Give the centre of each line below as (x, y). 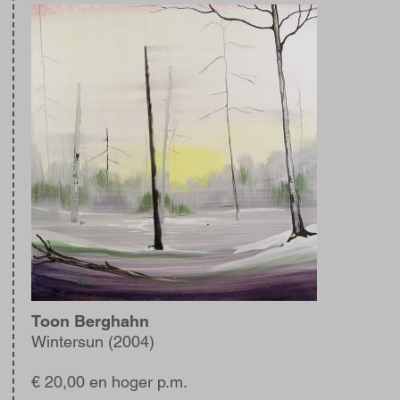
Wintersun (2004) (93, 342)
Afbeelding (72, 14)
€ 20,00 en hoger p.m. (109, 382)
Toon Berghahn (90, 321)
